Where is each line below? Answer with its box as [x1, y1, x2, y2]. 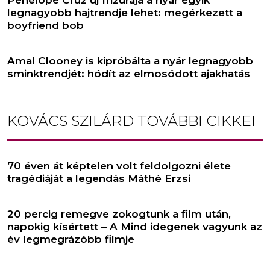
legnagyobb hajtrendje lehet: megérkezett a [7, 6, 242, 19]
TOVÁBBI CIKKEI [134, 111, 256, 130]
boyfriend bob [7, 19, 84, 31]
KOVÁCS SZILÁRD [7, 111, 134, 130]
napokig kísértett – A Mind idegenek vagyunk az [7, 220, 262, 233]
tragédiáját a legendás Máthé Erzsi [7, 172, 190, 184]
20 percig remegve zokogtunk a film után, [7, 207, 231, 220]
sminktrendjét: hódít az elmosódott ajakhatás [7, 67, 250, 80]
